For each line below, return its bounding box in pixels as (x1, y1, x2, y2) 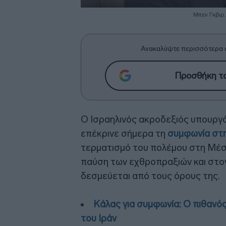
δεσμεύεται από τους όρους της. (81, 169, 220, 182)
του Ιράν (81, 212, 117, 224)
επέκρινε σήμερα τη (81, 127, 167, 139)
